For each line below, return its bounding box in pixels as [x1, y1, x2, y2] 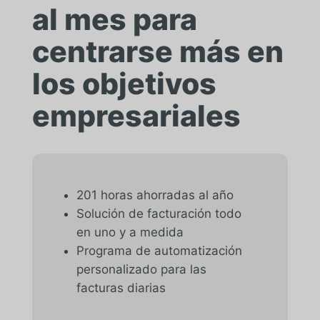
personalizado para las [76, 261, 206, 276]
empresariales [31, 97, 241, 134]
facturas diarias [76, 280, 166, 295]
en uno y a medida [76, 224, 184, 239]
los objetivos [31, 65, 216, 101]
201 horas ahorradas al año [76, 187, 234, 202]
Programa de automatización [76, 243, 242, 258]
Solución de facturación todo [76, 206, 241, 221]
